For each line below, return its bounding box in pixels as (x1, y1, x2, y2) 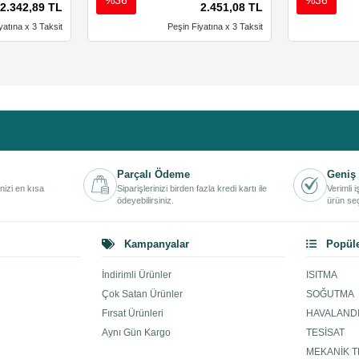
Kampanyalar (120, 238, 189, 251)
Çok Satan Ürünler (101, 288, 183, 301)
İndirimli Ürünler (101, 269, 171, 281)
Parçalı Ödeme (117, 168, 191, 181)
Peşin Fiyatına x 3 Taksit (167, 22, 264, 32)
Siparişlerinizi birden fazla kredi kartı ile (117, 184, 268, 194)
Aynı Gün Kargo (101, 327, 171, 339)
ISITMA (305, 269, 337, 281)
